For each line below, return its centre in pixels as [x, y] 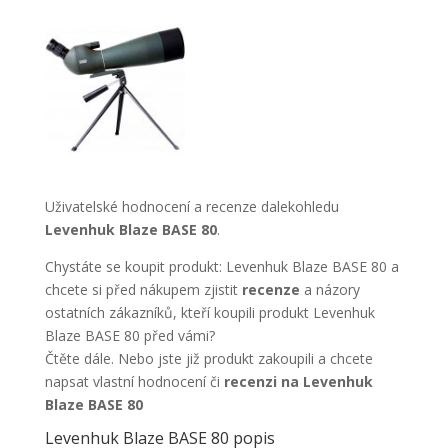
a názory [331, 289]
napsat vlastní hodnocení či [134, 381]
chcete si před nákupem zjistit [143, 289]
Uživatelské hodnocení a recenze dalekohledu [191, 206]
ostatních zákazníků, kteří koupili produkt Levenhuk [209, 312]
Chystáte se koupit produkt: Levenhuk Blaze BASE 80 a [221, 266]
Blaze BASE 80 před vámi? [129, 335]
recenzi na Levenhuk [298, 381]
